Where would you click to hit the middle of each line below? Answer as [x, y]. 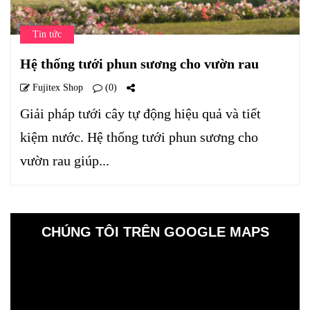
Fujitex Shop [56, 88]
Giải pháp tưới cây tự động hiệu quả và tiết [140, 114]
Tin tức [47, 35]
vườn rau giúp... [65, 161]
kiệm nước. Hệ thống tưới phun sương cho [139, 137]
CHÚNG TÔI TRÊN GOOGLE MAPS [155, 232]
